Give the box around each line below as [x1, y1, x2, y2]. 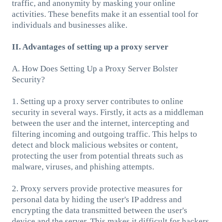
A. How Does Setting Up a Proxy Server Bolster [11, 63, 178, 73]
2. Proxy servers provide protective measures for [11, 183, 182, 193]
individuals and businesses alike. [11, 20, 127, 30]
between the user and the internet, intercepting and [11, 118, 189, 128]
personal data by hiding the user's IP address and [11, 194, 182, 204]
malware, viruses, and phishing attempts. [11, 162, 154, 171]
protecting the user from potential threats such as [11, 151, 183, 161]
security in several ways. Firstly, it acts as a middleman [11, 107, 204, 117]
